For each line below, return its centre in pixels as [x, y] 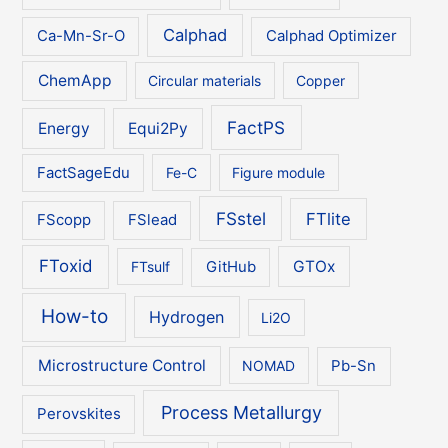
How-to [74, 317]
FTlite [329, 219]
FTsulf [150, 267]
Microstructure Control [121, 366]
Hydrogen [187, 317]
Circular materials [205, 81]
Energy [63, 128]
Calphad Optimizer [331, 36]
